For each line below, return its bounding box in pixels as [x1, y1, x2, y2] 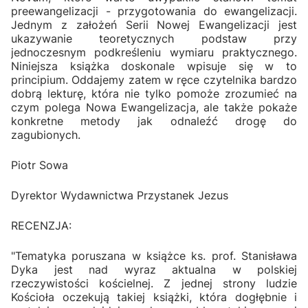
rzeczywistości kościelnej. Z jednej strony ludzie [11, 276, 297, 290]
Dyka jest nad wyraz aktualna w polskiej [11, 262, 297, 276]
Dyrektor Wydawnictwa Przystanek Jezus [11, 188, 228, 202]
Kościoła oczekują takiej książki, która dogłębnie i [11, 289, 297, 304]
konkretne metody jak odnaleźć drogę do [11, 113, 297, 128]
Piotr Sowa [11, 157, 68, 172]
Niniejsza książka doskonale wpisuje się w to [11, 58, 297, 73]
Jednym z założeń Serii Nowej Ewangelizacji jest [11, 17, 297, 32]
